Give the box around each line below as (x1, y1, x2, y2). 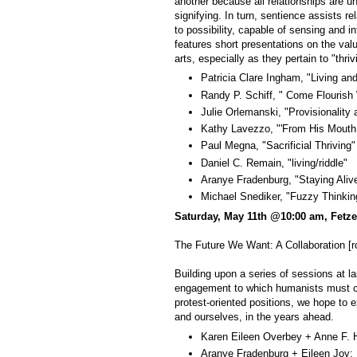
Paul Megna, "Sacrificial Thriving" (201, 139, 355, 152)
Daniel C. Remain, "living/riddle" (201, 156, 347, 169)
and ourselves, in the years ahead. (175, 310, 334, 323)
